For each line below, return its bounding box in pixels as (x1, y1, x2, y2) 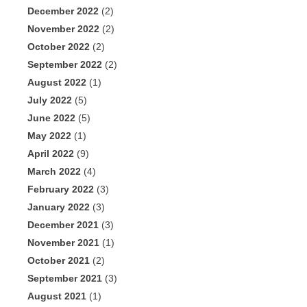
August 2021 (27, 291, 86, 302)
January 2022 (27, 201, 90, 213)
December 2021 (27, 219, 99, 231)
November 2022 (27, 23, 99, 35)
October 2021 (27, 255, 90, 267)
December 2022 (27, 5, 99, 17)
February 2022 (27, 184, 94, 195)
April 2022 (27, 148, 74, 160)
